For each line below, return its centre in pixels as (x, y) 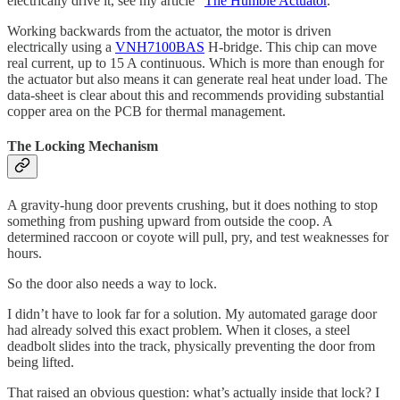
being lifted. (41, 362)
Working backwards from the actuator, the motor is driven (169, 30)
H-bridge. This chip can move (291, 46)
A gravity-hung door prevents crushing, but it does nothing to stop (192, 205)
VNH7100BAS (160, 46)
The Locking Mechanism (83, 146)
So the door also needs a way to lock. (112, 284)
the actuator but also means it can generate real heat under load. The (197, 79)
